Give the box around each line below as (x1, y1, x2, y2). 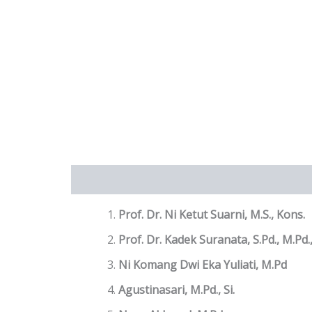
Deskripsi (71, 172, 120, 188)
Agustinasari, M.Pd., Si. (118, 282, 235, 298)
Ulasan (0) (134, 172, 187, 188)
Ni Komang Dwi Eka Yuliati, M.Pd (118, 257, 287, 273)
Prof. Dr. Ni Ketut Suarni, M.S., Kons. (118, 207, 305, 223)
